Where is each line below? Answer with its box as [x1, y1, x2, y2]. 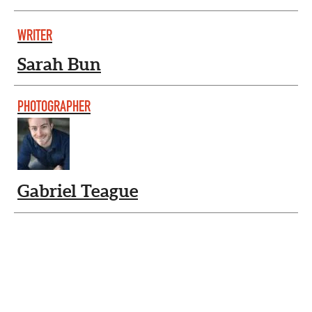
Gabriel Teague [17, 180, 138, 201]
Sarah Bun [17, 54, 101, 74]
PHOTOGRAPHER [17, 97, 91, 116]
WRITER [17, 25, 52, 45]
